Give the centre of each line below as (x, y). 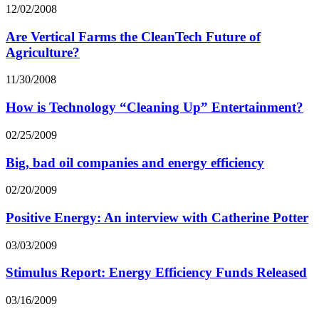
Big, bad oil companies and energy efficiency (135, 162)
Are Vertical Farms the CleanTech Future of (133, 36)
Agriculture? (43, 52)
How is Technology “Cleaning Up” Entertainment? (155, 108)
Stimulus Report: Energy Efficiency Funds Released (156, 273)
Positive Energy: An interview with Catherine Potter (157, 217)
